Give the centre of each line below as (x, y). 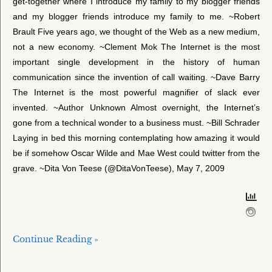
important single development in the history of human (136, 62)
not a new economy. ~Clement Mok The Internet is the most (136, 46)
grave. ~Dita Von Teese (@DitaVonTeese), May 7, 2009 (119, 168)
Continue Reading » (56, 239)
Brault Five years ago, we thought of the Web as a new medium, (136, 31)
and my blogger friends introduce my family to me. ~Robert (136, 16)
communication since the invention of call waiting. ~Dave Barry (136, 77)
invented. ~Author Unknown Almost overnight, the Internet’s (136, 107)
